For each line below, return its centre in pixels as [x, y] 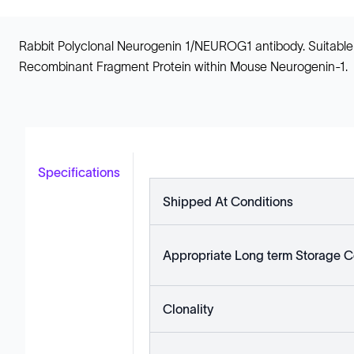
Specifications [79, 172]
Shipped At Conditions [228, 201]
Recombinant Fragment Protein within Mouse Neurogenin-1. [183, 66]
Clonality [188, 309]
